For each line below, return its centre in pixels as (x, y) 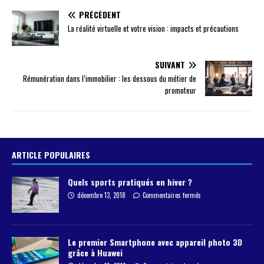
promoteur (181, 90)
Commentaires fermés (172, 195)
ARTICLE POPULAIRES (51, 155)
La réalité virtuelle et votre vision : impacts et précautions (153, 29)
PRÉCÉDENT (100, 15)
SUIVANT (170, 65)
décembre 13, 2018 (101, 195)
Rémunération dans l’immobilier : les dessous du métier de (110, 79)
